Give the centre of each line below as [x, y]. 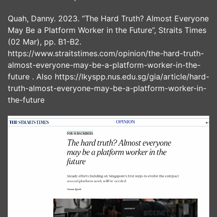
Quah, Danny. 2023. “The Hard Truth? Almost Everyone [108, 19]
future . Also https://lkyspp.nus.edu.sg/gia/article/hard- [108, 77]
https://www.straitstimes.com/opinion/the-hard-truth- [106, 54]
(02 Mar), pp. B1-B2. [45, 42]
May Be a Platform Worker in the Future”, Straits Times [107, 30]
